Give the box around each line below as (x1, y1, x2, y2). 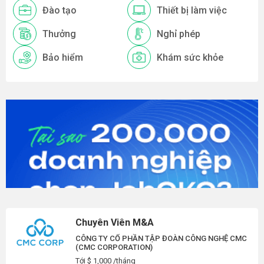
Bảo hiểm (42, 51, 83, 63)
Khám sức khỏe (156, 51, 223, 63)
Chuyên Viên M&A (75, 217, 154, 228)
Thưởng (42, 28, 76, 39)
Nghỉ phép (156, 28, 200, 39)
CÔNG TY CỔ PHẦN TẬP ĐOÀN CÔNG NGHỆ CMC (75, 234, 247, 243)
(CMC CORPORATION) (75, 243, 153, 252)
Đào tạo (42, 4, 77, 16)
